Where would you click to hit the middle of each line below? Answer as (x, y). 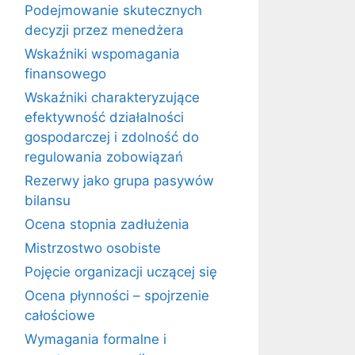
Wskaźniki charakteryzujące (112, 97)
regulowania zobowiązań (104, 157)
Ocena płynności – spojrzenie (117, 296)
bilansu (48, 200)
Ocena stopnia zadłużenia (107, 224)
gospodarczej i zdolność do (112, 137)
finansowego (65, 74)
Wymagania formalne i (95, 339)
